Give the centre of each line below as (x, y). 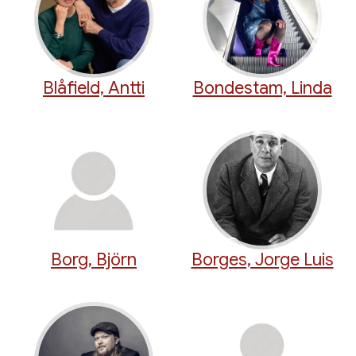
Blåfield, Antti (94, 88)
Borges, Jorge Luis (262, 260)
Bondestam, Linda (262, 88)
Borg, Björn (94, 260)
